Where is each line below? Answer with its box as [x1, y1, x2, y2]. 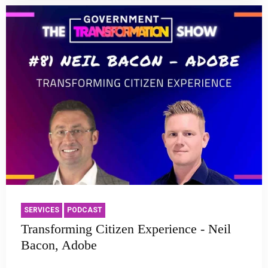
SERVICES [24, 206, 59, 215]
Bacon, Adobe [21, 237, 97, 253]
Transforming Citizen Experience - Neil [21, 221, 231, 237]
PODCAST [67, 206, 102, 215]
